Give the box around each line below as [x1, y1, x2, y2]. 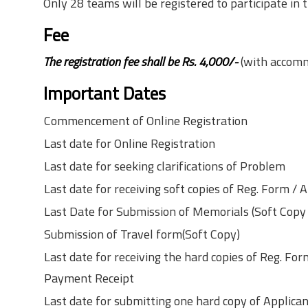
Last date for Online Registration [44, 134, 215, 153]
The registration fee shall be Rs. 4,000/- [43, 52, 238, 71]
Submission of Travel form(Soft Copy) [44, 225, 240, 243]
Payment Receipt [44, 269, 134, 287]
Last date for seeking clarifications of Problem [44, 157, 285, 175]
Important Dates [43, 80, 166, 107]
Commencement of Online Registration [44, 111, 247, 130]
